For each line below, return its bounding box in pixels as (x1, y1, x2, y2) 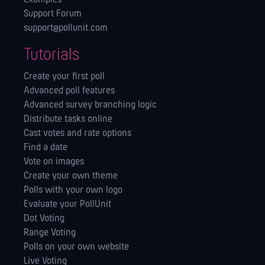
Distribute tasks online (24, 114, 112, 125)
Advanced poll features (24, 85, 115, 97)
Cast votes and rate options (24, 128, 131, 140)
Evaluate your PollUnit (24, 199, 111, 211)
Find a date (24, 142, 67, 154)
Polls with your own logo (24, 185, 122, 196)
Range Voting (24, 227, 76, 239)
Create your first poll (24, 71, 105, 83)
